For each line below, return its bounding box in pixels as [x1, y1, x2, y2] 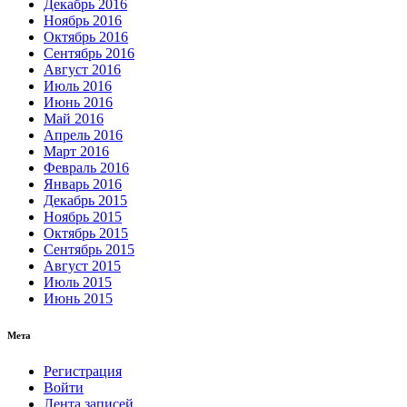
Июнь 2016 [44, 94, 113, 111]
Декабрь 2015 [44, 193, 127, 209]
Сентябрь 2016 [44, 45, 134, 62]
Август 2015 [44, 258, 121, 274]
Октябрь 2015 [44, 225, 128, 242]
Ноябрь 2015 [44, 209, 122, 225]
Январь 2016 [44, 176, 122, 193]
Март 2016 [44, 144, 109, 160]
